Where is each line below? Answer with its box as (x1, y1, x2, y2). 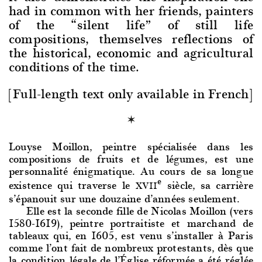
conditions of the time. (9, 56, 140, 77)
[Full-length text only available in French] (9, 83, 253, 104)
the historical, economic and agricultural (9, 42, 253, 63)
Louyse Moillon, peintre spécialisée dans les (9, 137, 253, 155)
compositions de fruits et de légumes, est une (9, 150, 253, 167)
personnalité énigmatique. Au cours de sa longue (9, 162, 253, 180)
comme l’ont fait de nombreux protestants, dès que (9, 239, 253, 256)
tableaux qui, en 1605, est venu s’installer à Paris (9, 226, 253, 244)
